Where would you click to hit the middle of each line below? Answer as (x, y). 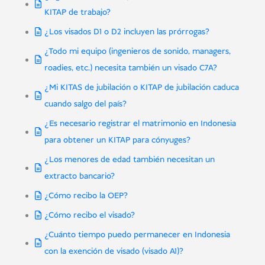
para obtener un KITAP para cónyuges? (117, 140)
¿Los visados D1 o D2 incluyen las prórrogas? (127, 32)
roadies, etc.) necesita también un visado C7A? (130, 68)
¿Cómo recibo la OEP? (86, 196)
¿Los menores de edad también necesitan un (129, 160)
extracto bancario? (79, 177)
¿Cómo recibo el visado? (89, 216)
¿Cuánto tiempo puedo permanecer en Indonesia (137, 235)
